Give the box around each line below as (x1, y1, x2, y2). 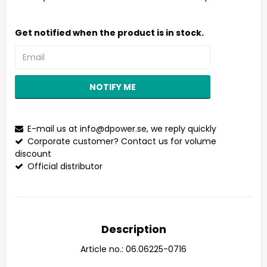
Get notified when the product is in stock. (15, 27, 204, 39)
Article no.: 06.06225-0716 (80, 243, 187, 255)
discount (15, 148, 51, 160)
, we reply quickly (147, 123, 216, 135)
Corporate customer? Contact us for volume (27, 135, 216, 147)
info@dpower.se (80, 123, 147, 135)
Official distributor (27, 160, 103, 172)
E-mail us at (27, 123, 80, 135)
